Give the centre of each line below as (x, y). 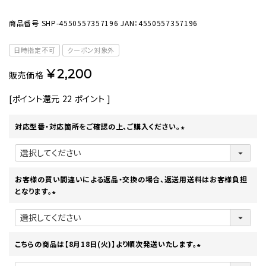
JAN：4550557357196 (159, 23)
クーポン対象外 (91, 50)
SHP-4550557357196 (80, 23)
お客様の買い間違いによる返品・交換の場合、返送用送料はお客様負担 (131, 179)
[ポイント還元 (34, 99)
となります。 (34, 191)
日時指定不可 (35, 50)
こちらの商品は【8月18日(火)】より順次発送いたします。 (106, 244)
